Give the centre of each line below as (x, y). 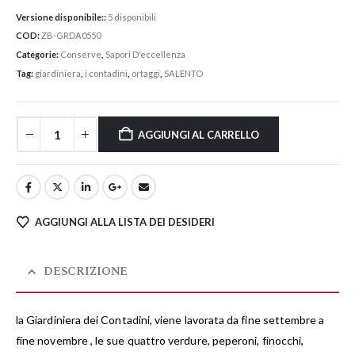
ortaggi (146, 73)
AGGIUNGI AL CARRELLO (198, 134)
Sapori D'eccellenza (145, 55)
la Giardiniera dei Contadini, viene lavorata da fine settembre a (170, 320)
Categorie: (38, 55)
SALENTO (183, 73)
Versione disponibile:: (62, 17)
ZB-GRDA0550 (71, 36)
